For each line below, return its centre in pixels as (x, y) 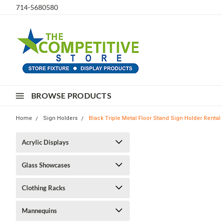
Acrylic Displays (45, 142)
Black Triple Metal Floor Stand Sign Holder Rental (155, 118)
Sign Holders (60, 118)
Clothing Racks (44, 188)
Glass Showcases (46, 165)
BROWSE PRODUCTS (71, 95)
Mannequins (39, 211)
